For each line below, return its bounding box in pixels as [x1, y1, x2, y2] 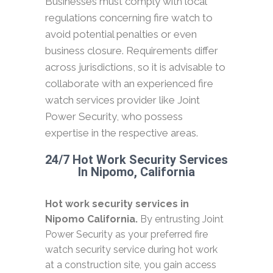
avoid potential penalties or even [45, 28, 197, 41]
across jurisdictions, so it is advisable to [45, 61, 225, 74]
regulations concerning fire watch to [45, 12, 213, 24]
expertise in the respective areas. [45, 127, 198, 140]
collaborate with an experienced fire [45, 77, 213, 90]
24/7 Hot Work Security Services [45, 152, 228, 168]
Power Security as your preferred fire [45, 229, 208, 241]
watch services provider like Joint [45, 94, 200, 107]
